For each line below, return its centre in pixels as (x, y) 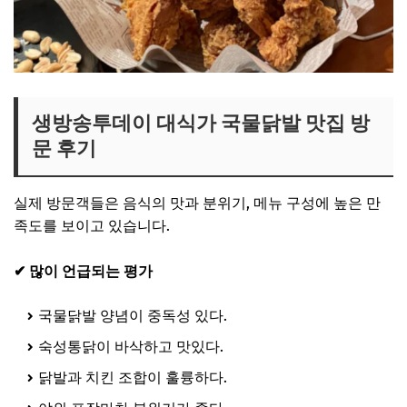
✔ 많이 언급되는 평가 (83, 272)
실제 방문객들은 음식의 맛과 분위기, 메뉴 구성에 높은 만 (197, 203)
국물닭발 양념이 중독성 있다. (133, 316)
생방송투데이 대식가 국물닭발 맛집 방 (201, 124)
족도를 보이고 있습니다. (92, 226)
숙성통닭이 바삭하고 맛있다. (131, 347)
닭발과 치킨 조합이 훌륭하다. (133, 378)
